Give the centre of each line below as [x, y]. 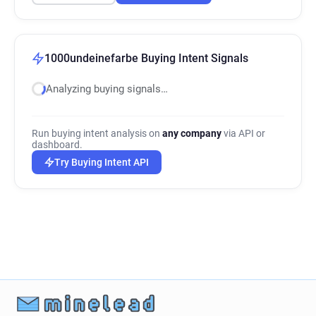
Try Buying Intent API [102, 162]
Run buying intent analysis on [97, 133]
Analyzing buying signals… [107, 89]
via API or [243, 133]
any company [192, 133]
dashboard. [57, 145]
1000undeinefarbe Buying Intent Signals [146, 58]
